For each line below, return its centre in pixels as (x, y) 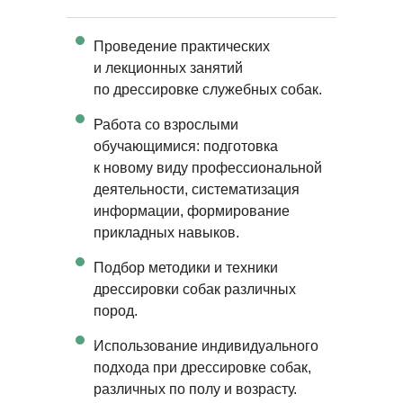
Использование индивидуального (206, 346)
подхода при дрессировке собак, (202, 367)
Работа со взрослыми (166, 125)
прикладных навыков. (166, 233)
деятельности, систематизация (197, 189)
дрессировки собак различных (195, 289)
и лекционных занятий (168, 68)
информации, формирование (192, 211)
